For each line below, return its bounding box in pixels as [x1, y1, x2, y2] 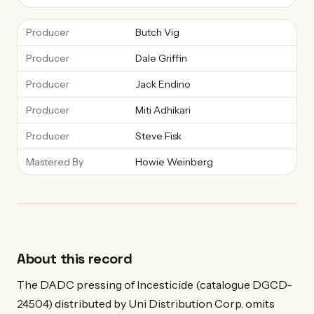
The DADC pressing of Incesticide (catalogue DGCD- [17, 277, 292, 292]
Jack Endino [135, 78, 191, 90]
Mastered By [26, 156, 83, 168]
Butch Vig [135, 26, 179, 39]
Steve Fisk [135, 130, 182, 142]
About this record [17, 250, 132, 268]
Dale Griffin [135, 52, 187, 64]
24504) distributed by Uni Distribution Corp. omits [17, 296, 275, 310]
